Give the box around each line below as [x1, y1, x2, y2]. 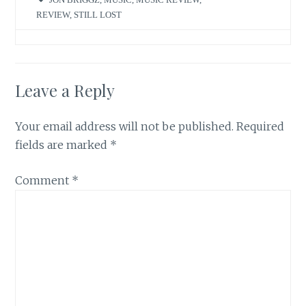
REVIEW [36, 10, 70, 19]
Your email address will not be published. [15, 119, 234, 133]
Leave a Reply [15, 79, 115, 101]
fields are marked [15, 137, 111, 152]
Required [236, 119, 285, 133]
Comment [15, 173, 72, 188]
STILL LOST [74, 10, 122, 19]
